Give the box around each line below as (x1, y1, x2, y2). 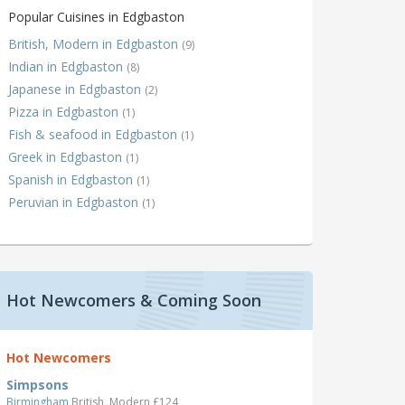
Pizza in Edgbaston (8, 103, 122, 121)
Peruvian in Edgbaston (8, 193, 142, 212)
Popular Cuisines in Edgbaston (8, 8, 184, 26)
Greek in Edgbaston (8, 148, 126, 166)
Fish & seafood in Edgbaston (8, 126, 181, 144)
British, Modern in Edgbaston (8, 35, 182, 53)
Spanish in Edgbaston (8, 171, 137, 189)
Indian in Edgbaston (8, 58, 127, 76)
